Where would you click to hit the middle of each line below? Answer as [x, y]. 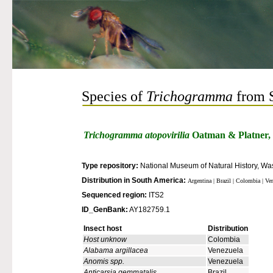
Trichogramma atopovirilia [136, 135]
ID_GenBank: [105, 210]
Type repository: [110, 166]
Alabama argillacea [116, 250]
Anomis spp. [104, 261]
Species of [112, 96]
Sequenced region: [114, 195]
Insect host [103, 229]
